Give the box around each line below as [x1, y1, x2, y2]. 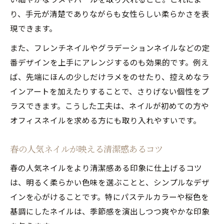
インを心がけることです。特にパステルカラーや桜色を [10, 190, 209, 202]
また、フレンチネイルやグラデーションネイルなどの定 [10, 41, 210, 53]
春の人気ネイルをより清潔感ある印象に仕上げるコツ [10, 161, 202, 173]
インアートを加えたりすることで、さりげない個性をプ [10, 85, 209, 96]
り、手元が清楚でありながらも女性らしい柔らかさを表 [10, 7, 209, 19]
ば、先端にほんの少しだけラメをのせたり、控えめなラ [10, 70, 209, 82]
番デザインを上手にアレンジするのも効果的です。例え [10, 56, 209, 67]
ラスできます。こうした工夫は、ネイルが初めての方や [10, 99, 209, 111]
